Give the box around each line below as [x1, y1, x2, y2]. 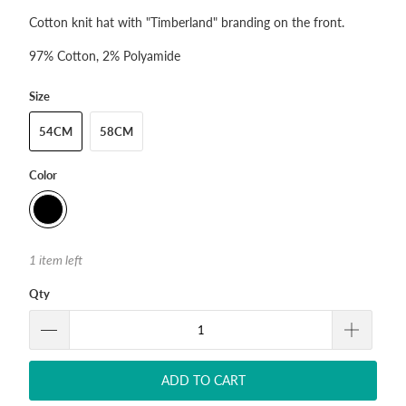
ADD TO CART [160, 372, 246, 388]
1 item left [28, 252, 82, 268]
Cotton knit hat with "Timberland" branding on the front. [28, 14, 344, 31]
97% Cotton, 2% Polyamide [28, 48, 180, 64]
